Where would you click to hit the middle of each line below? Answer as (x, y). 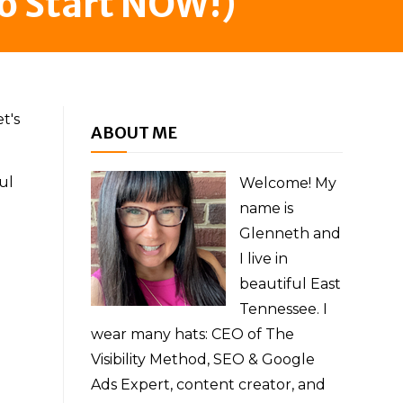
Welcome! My (288, 183)
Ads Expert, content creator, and (208, 385)
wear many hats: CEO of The (193, 334)
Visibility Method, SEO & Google (203, 359)
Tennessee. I (283, 309)
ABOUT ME (134, 133)
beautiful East (290, 284)
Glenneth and (290, 233)
